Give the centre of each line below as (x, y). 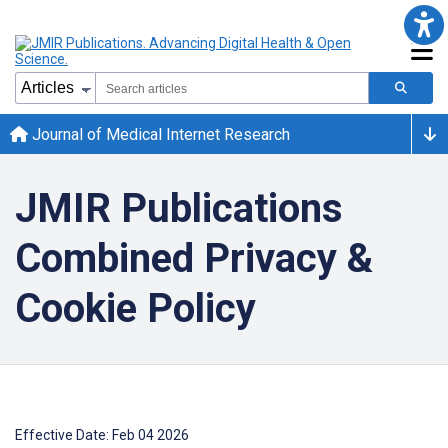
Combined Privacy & (194, 258)
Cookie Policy (135, 308)
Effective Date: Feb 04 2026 (102, 435)
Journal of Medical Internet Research (159, 134)
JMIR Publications (179, 208)
